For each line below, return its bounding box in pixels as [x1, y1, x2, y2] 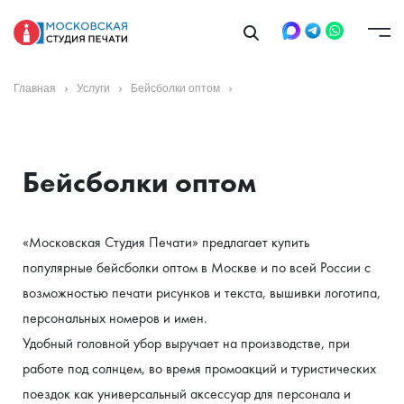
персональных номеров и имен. [23, 308, 207, 327]
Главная [14, 82, 56, 95]
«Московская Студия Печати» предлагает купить [23, 233, 309, 252]
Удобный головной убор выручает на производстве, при [23, 334, 350, 353]
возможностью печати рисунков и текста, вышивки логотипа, [23, 283, 381, 302]
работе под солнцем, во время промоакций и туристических [23, 359, 376, 378]
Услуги [77, 82, 110, 95]
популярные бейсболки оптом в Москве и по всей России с [23, 258, 371, 277]
